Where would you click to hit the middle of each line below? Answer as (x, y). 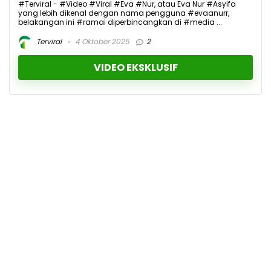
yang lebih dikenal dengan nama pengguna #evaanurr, (124, 13)
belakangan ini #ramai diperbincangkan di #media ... (120, 22)
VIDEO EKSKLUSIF (135, 68)
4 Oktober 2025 (101, 42)
